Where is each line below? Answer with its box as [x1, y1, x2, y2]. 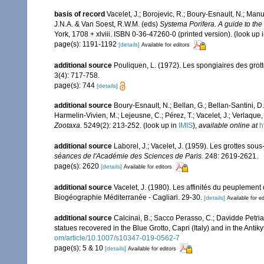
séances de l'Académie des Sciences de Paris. [54, 152, 203, 161]
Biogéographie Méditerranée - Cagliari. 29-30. [54, 193, 202, 202]
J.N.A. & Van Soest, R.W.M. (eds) [54, 20, 158, 29]
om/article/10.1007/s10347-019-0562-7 [54, 233, 180, 242]
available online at [199, 121, 258, 130]
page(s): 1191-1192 [54, 40, 118, 49]
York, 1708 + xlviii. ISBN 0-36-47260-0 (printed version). [54, 30, 232, 39]
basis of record [54, 10, 105, 19]
